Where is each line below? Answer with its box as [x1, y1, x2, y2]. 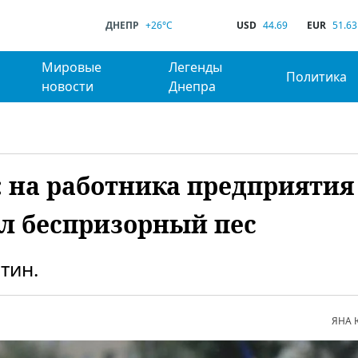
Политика [286, 68, 348, 86]
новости [41, 78, 93, 95]
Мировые [41, 58, 101, 76]
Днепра [169, 78, 217, 95]
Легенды [169, 58, 223, 76]
